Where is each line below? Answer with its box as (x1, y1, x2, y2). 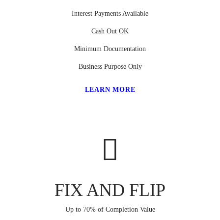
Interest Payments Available (72, 10, 148, 18)
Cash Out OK (91, 27, 129, 35)
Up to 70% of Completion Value (65, 206, 155, 214)
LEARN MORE (84, 86, 136, 94)
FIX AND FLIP (55, 180, 165, 200)
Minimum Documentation (74, 45, 146, 53)
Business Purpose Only (78, 63, 142, 71)
